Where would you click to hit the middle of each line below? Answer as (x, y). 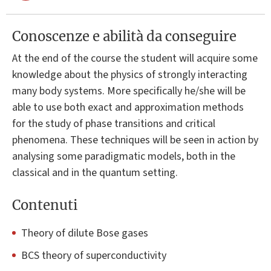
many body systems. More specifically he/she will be (129, 91)
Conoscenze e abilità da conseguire (124, 36)
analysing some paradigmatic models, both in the (124, 156)
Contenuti (45, 205)
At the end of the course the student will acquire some (135, 58)
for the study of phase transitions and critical (114, 123)
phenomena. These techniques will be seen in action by (135, 140)
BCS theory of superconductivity (94, 256)
